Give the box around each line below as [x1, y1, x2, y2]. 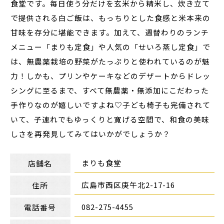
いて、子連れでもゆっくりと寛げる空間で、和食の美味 [10, 113, 210, 124]
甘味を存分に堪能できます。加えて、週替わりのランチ [10, 26, 209, 37]
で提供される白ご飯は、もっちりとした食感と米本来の [10, 12, 211, 23]
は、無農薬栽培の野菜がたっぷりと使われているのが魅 [10, 55, 210, 66]
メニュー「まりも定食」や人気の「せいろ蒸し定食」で [10, 41, 211, 52]
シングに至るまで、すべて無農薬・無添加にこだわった [10, 84, 209, 95]
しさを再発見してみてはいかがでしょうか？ [10, 128, 171, 139]
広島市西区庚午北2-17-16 [81, 179, 175, 190]
